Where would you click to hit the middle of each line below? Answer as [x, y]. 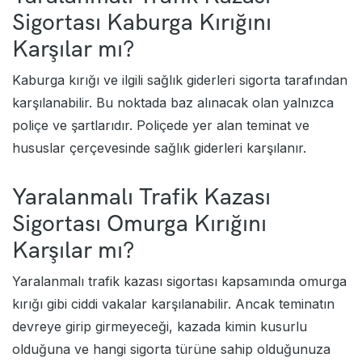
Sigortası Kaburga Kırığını [142, 21]
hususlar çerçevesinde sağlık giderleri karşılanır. [159, 147]
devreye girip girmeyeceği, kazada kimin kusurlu [160, 326]
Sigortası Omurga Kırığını [139, 223]
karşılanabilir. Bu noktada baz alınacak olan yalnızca [173, 102]
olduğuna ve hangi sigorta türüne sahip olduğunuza [171, 349]
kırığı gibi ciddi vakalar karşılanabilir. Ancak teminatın [173, 303]
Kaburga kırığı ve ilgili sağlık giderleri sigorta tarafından [180, 80]
